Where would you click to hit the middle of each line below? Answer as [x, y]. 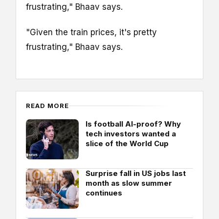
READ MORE [48, 106]
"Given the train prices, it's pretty [91, 33]
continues [104, 193]
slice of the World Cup [127, 144]
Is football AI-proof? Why [133, 124]
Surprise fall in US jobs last [136, 174]
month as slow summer [129, 183]
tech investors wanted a [131, 134]
